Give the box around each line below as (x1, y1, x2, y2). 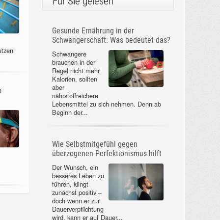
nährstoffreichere (52, 91, 98, 101)
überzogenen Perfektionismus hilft (52, 148, 162, 158)
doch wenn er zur (52, 195, 100, 205)
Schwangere (52, 49, 86, 59)
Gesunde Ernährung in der (52, 26, 134, 36)
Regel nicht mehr (52, 66, 100, 76)
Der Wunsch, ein (52, 162, 98, 172)
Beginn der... (52, 108, 88, 117)
